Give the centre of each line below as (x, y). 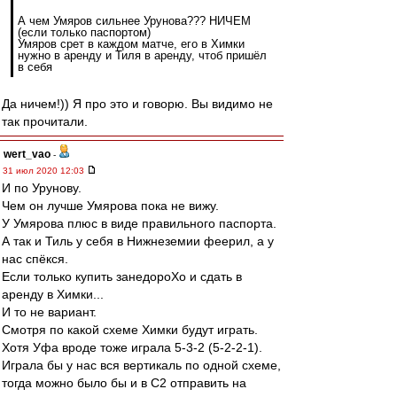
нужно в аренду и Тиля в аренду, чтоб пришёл (142, 55)
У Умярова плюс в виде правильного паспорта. (139, 223)
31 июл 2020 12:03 (45, 171)
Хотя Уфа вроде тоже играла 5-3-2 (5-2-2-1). (132, 347)
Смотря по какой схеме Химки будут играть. (130, 330)
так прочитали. (45, 121)
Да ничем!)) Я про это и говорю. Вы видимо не (137, 104)
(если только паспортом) (84, 32)
